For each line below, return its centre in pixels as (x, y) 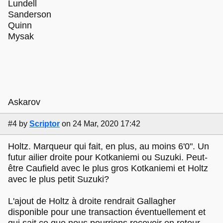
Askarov (24, 102)
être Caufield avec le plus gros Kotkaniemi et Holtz (108, 168)
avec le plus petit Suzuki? (58, 179)
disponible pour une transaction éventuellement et (107, 212)
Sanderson (30, 14)
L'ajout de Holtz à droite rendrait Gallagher (92, 201)
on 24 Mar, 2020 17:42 (101, 124)
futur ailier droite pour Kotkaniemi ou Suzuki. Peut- (108, 157)
